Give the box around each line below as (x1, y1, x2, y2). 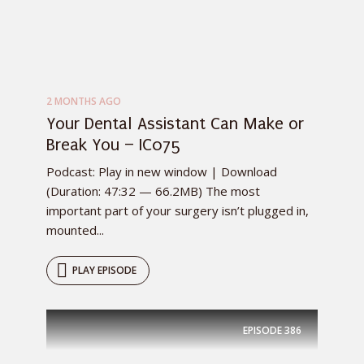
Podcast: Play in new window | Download (46, 163, 277, 180)
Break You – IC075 (46, 135, 182, 155)
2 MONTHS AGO (46, 94, 121, 109)
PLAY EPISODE (72, 263, 136, 278)
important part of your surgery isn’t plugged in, (46, 202, 309, 219)
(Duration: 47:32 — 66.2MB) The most (46, 183, 260, 200)
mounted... (46, 222, 104, 239)
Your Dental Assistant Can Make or (46, 114, 304, 134)
